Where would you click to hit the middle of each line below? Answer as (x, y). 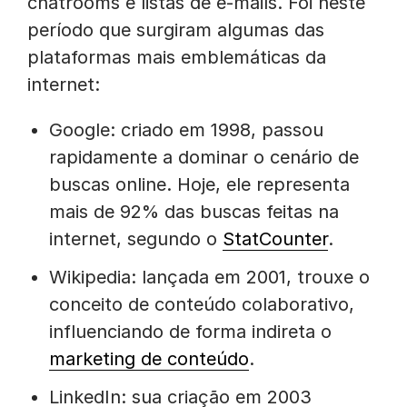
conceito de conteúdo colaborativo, (202, 304)
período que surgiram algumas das (176, 30)
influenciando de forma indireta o (190, 332)
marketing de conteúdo (149, 359)
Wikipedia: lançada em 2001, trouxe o (209, 277)
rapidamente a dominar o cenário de (204, 157)
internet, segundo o (136, 239)
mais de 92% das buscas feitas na (194, 212)
